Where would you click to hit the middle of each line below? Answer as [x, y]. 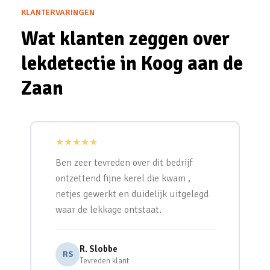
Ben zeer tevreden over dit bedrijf [124, 163]
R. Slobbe [99, 249]
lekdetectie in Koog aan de [132, 64]
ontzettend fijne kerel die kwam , [123, 178]
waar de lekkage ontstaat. [108, 210]
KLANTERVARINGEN [58, 12]
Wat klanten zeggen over [125, 39]
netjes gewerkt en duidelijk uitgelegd [132, 194]
